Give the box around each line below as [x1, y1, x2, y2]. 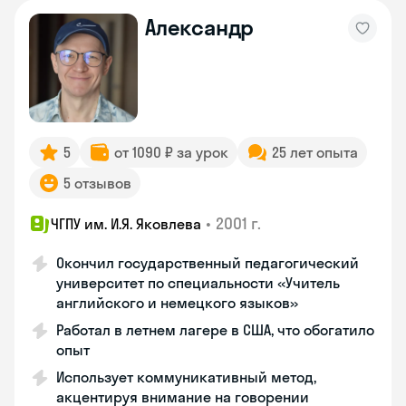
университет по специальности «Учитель [56, 274, 340, 292]
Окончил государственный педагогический [56, 254, 359, 272]
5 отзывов [63, 174, 131, 192]
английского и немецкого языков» [56, 294, 298, 312]
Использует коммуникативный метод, [56, 368, 316, 386]
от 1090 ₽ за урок [114, 143, 228, 161]
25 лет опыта [272, 143, 358, 161]
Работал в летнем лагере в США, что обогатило [56, 321, 374, 339]
